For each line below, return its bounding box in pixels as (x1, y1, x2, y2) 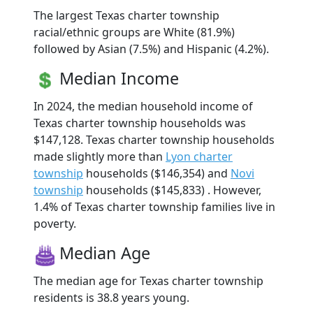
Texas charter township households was (34, 115, 246, 131)
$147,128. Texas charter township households (34, 132, 275, 148)
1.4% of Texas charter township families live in (34, 199, 275, 215)
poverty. (34, 216, 76, 232)
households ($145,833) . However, (83, 182, 261, 198)
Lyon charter (166, 149, 233, 165)
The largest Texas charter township (34, 8, 219, 24)
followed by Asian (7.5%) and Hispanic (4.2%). (34, 41, 269, 57)
